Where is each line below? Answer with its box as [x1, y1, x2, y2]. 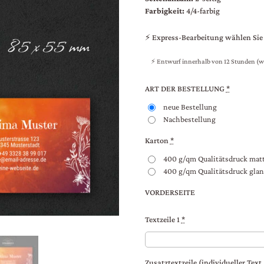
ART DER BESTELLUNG [144, 84, 225, 94]
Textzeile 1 [144, 214, 180, 225]
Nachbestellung [163, 114, 216, 124]
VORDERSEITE [144, 187, 195, 197]
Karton [144, 136, 169, 146]
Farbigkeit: [144, 6, 186, 15]
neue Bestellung [163, 102, 217, 112]
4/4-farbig [186, 6, 220, 15]
